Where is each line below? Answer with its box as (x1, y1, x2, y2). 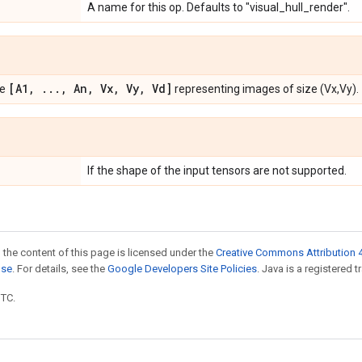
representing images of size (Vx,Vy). (172, 82, 359, 95)
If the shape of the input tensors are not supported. (87, 164, 347, 177)
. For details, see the (12, 263, 107, 275)
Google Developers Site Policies (107, 263, 257, 275)
